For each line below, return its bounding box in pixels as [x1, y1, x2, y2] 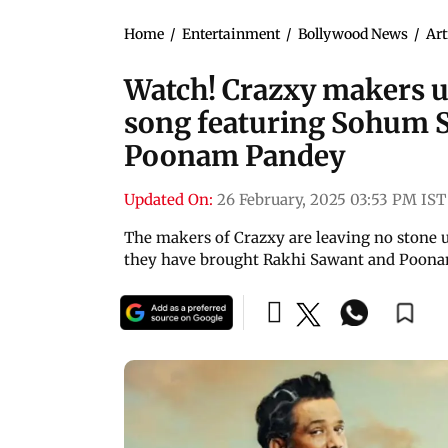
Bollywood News [298, 24, 408, 43]
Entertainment [182, 24, 280, 43]
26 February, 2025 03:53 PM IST [217, 189, 446, 209]
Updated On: [124, 189, 213, 209]
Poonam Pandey [124, 137, 345, 174]
